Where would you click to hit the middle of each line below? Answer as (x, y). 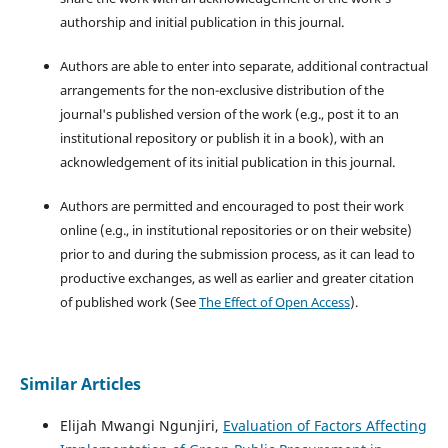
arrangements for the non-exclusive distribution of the (221, 89)
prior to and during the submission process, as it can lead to (237, 253)
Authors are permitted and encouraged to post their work (231, 205)
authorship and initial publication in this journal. (201, 21)
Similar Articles (80, 383)
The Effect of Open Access (274, 301)
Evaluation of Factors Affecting (324, 425)
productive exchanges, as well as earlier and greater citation (236, 277)
